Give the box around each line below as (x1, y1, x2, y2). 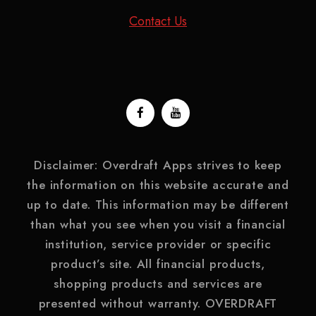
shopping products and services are (54, 274, 262, 292)
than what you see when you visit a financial (30, 215, 286, 233)
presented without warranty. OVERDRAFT (38, 294, 278, 312)
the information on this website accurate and (27, 176, 289, 193)
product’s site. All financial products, (50, 255, 266, 272)
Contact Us (129, 11, 187, 30)
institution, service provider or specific (44, 235, 272, 253)
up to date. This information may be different (27, 195, 289, 213)
